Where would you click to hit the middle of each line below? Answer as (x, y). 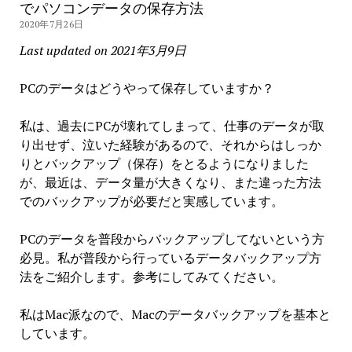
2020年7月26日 (51, 24)
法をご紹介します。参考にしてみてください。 (151, 277)
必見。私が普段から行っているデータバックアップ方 (170, 258)
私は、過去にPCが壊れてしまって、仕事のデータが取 (172, 126)
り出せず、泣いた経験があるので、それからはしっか (170, 145)
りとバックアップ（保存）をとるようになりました (164, 164)
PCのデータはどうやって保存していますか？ (147, 88)
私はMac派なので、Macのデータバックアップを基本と (175, 315)
